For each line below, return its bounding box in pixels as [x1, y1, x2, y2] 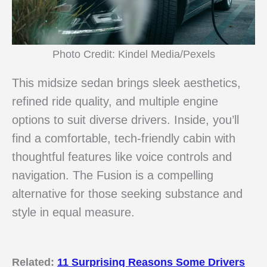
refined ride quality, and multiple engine [12, 95, 218, 108]
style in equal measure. [12, 206, 135, 219]
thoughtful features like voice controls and [12, 150, 232, 164]
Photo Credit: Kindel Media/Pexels [52, 47, 215, 60]
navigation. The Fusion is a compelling [12, 169, 213, 182]
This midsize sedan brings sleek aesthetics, [12, 76, 241, 90]
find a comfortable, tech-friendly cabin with [12, 132, 235, 145]
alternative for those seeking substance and [12, 187, 243, 201]
